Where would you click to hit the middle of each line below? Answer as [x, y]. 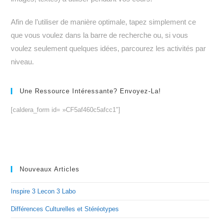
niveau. [23, 61]
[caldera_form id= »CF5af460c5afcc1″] [66, 110]
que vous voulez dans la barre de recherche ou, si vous [100, 35]
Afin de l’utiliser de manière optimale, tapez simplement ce [104, 22]
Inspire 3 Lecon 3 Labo [43, 191]
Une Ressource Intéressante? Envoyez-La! [91, 91]
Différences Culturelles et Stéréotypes [65, 209]
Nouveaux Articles [50, 169]
